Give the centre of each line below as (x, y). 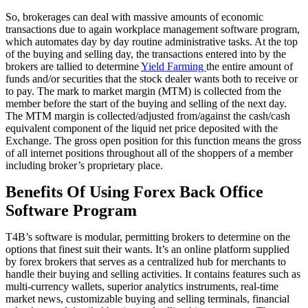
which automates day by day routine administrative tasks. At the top (152, 42)
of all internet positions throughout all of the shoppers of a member (149, 153)
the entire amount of (250, 66)
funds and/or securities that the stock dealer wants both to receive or (152, 79)
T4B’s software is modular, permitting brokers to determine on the (148, 237)
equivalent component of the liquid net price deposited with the (142, 128)
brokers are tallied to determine (73, 66)
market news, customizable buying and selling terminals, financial (147, 299)
